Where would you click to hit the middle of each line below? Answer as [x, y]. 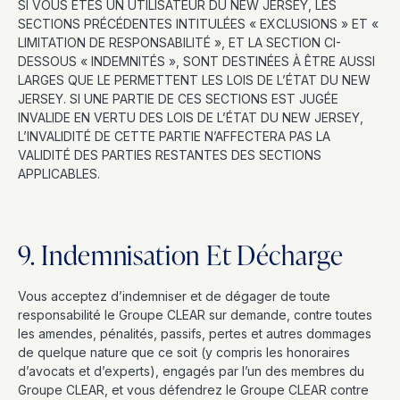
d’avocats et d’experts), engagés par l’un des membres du [191, 371]
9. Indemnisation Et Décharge [181, 254]
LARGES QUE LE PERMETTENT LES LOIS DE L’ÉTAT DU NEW [194, 80]
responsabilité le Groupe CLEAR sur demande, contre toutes [195, 315]
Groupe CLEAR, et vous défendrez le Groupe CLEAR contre [193, 390]
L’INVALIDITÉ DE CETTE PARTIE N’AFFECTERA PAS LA [174, 136]
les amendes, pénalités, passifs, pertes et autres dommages [195, 333]
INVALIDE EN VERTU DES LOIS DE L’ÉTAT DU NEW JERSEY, [191, 117]
